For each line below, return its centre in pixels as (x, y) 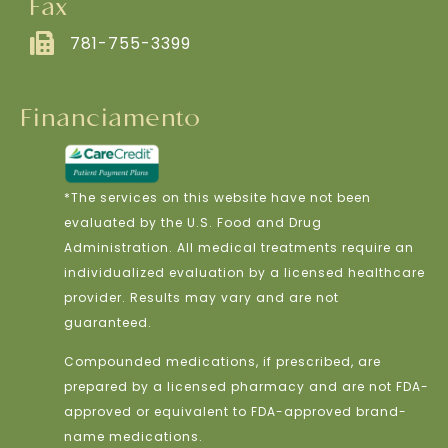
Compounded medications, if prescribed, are (222, 362)
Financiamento (111, 119)
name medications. (133, 437)
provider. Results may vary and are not (201, 297)
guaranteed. (107, 322)
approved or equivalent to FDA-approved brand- (235, 412)
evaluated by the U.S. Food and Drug (192, 222)
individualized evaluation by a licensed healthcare (244, 272)
